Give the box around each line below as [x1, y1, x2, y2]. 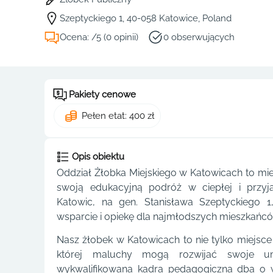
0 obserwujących [163, 32, 235, 43]
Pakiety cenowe [69, 89, 136, 100]
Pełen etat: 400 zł [82, 110, 154, 121]
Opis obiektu [72, 151, 124, 162]
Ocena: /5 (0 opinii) [60, 32, 138, 43]
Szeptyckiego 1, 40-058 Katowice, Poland [60, 13, 232, 24]
